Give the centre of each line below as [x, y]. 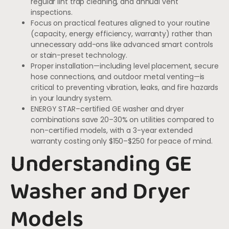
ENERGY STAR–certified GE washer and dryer [107, 109]
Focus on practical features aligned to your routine [120, 23]
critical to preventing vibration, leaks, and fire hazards [125, 87]
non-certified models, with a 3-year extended [112, 130]
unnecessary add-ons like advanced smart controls [122, 44]
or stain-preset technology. [79, 55]
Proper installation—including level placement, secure [125, 66]
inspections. [52, 12]
